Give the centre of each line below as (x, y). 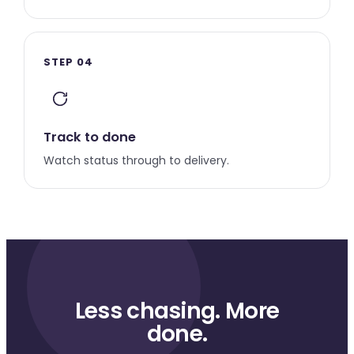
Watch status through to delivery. (136, 160)
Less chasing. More (177, 311)
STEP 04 (69, 62)
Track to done (90, 137)
